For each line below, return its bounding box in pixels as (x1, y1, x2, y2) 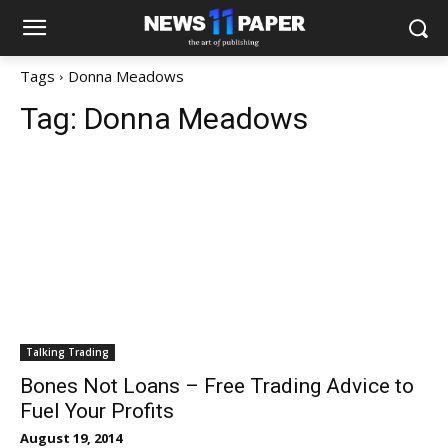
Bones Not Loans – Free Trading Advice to (20, 374, 414, 398)
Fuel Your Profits (20, 399, 174, 423)
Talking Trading (26, 345, 109, 359)
